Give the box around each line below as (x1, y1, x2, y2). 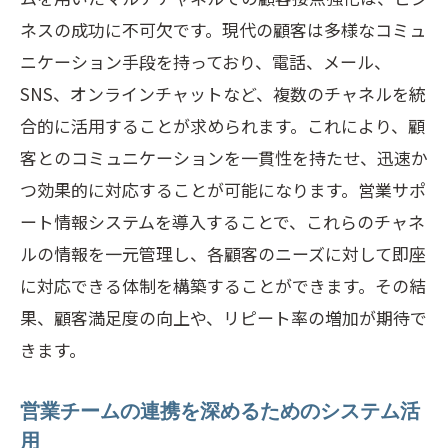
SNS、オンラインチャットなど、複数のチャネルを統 (20, 81, 426, 106)
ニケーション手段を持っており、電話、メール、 (20, 49, 391, 74)
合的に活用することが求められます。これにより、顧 (20, 113, 425, 138)
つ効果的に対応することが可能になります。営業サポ (20, 177, 426, 202)
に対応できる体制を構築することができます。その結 (20, 273, 426, 298)
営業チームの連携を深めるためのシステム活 (20, 400, 420, 422)
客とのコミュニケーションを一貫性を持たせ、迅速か (20, 145, 428, 170)
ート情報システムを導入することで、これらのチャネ (20, 209, 425, 234)
